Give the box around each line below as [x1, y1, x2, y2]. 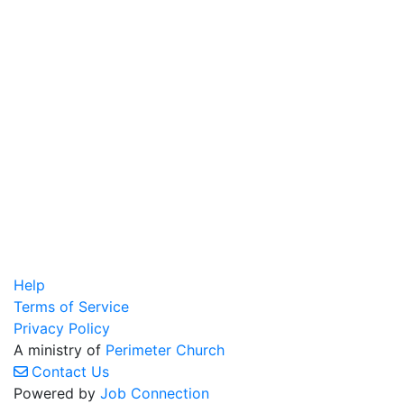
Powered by [14, 384, 100, 402]
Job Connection [100, 384, 209, 402]
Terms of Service [14, 298, 129, 316]
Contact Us [32, 363, 109, 381]
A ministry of [14, 341, 106, 359]
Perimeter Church [106, 341, 225, 359]
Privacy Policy [14, 319, 110, 337]
